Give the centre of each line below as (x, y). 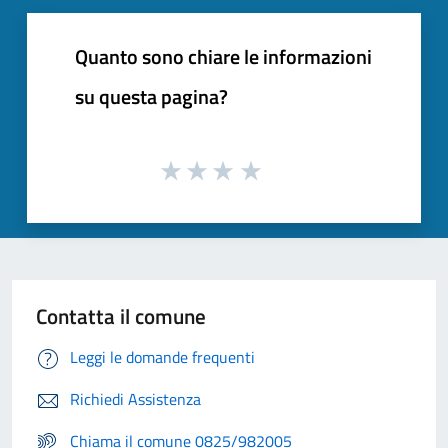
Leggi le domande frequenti (162, 357)
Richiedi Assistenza (135, 399)
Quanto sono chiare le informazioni (223, 56)
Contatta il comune (121, 316)
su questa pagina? (151, 96)
